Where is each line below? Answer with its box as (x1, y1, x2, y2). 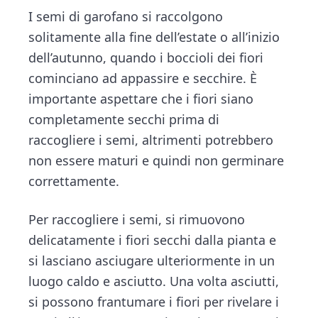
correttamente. (28, 172, 120, 190)
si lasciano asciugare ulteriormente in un (28, 251, 275, 269)
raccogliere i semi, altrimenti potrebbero (28, 131, 274, 149)
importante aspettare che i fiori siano (28, 90, 254, 108)
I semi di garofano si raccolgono (28, 8, 224, 26)
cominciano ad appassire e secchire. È (28, 70, 258, 87)
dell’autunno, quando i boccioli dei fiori (28, 49, 264, 67)
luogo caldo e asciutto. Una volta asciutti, (28, 272, 280, 290)
